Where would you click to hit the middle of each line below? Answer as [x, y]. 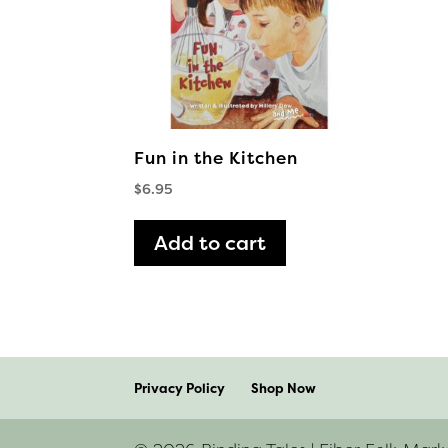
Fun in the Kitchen [216, 157]
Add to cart [210, 243]
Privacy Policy [180, 388]
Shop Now [284, 388]
